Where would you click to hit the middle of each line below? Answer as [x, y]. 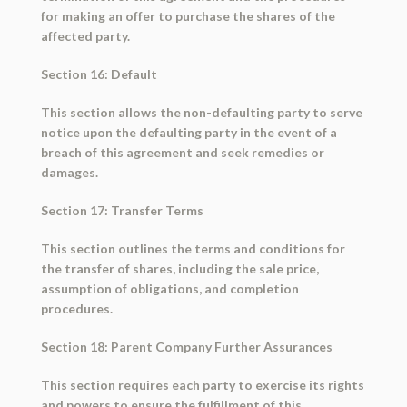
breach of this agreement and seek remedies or [182, 153]
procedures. [76, 309]
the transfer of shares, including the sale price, [179, 269]
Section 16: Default [99, 74]
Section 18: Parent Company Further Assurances [186, 347]
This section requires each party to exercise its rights [202, 385]
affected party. [85, 36]
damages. [69, 173]
